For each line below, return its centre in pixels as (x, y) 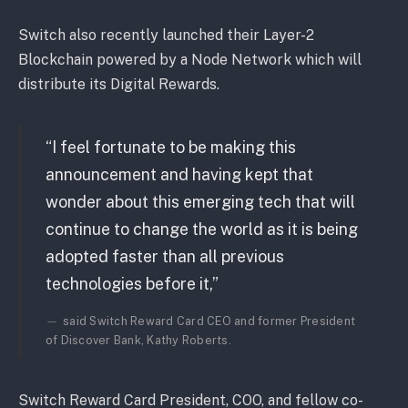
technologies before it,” (132, 284)
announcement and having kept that (179, 175)
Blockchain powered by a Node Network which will (190, 59)
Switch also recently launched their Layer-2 (166, 35)
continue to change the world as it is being (201, 229)
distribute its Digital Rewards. (121, 84)
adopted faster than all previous (164, 257)
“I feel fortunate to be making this (170, 148)
